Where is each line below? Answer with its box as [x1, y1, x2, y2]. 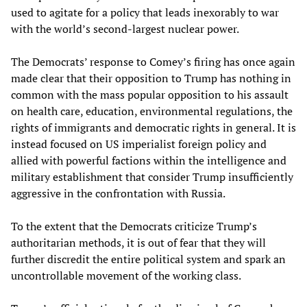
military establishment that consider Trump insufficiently [11, 169, 293, 184]
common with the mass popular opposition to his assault [11, 86, 288, 102]
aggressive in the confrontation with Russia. [11, 185, 225, 201]
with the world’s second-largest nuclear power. [11, 21, 239, 36]
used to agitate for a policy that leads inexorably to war [11, 4, 279, 20]
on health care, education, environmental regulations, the [11, 103, 293, 119]
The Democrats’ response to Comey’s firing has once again [11, 53, 295, 69]
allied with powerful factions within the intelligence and [11, 152, 286, 168]
